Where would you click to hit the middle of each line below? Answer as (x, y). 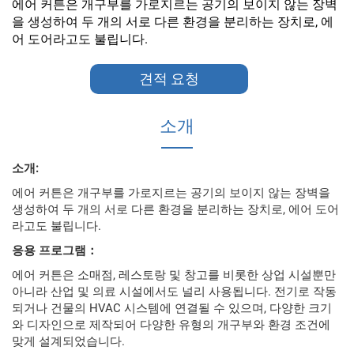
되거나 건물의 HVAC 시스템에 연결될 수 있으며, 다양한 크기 (172, 309)
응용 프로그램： (55, 251)
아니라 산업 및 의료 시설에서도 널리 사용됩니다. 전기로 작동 (174, 292)
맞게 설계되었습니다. (68, 342)
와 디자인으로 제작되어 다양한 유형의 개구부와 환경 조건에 (171, 325)
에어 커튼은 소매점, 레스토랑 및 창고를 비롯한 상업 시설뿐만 (174, 275)
